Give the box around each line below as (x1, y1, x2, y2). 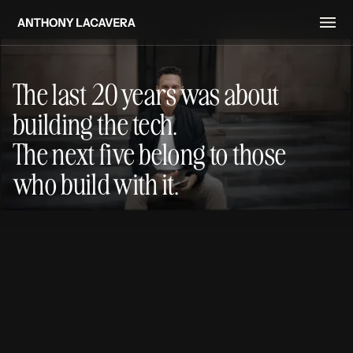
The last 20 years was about (13, 76, 280, 111)
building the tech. (13, 106, 178, 141)
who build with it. (13, 166, 180, 201)
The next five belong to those (13, 136, 287, 171)
